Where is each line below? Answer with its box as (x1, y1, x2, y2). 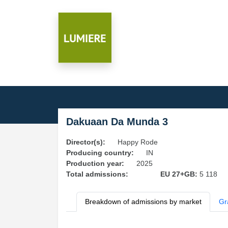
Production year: (66, 159, 124, 167)
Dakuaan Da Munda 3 (66, 116, 168, 127)
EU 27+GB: (160, 170, 199, 178)
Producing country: (66, 149, 134, 157)
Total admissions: (66, 170, 128, 178)
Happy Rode (118, 138, 158, 146)
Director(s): (66, 138, 105, 146)
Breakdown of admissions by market (85, 197, 202, 206)
